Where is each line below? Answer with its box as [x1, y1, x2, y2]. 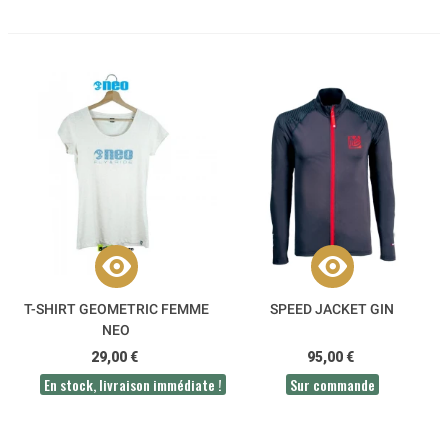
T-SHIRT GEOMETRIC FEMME [23, 300, 209, 317]
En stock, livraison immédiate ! [44, 373, 222, 395]
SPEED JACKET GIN [270, 300, 394, 317]
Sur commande [289, 373, 375, 395]
